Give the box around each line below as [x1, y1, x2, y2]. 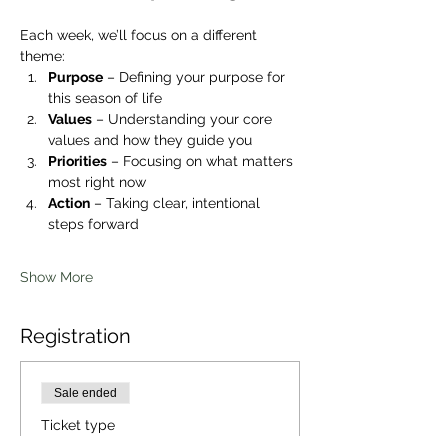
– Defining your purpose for [103, 69, 289, 85]
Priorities [48, 153, 107, 169]
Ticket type [41, 417, 115, 433]
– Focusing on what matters [107, 153, 297, 169]
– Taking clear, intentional [90, 195, 264, 211]
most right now [48, 174, 146, 190]
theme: [20, 48, 65, 64]
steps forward [48, 216, 139, 232]
